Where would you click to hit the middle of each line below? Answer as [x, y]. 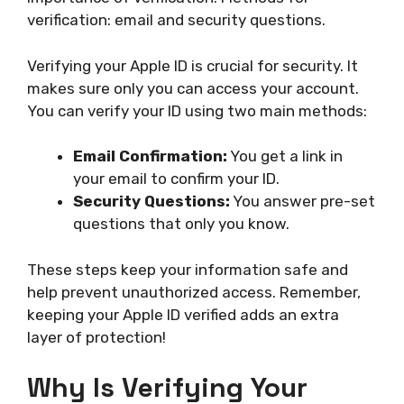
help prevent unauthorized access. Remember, [194, 292]
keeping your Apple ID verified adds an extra [183, 314]
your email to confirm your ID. [176, 179]
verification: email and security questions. [176, 20]
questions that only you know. [181, 224]
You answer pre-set [303, 202]
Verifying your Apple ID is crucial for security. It [193, 65]
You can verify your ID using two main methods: [197, 110]
